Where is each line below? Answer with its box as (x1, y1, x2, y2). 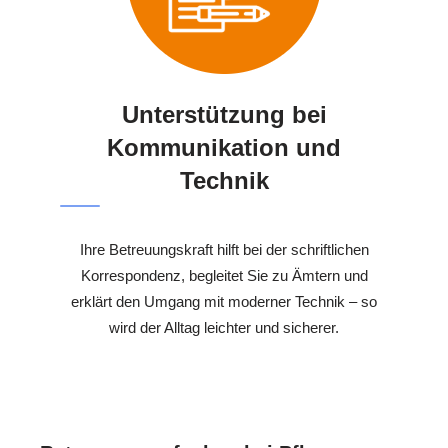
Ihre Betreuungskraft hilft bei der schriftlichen (79, 240, 369, 258)
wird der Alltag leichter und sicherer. (109, 318, 339, 336)
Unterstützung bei (121, 100, 327, 128)
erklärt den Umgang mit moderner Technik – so (71, 292, 377, 310)
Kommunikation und (107, 133, 341, 161)
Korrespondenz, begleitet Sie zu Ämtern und (80, 266, 368, 284)
